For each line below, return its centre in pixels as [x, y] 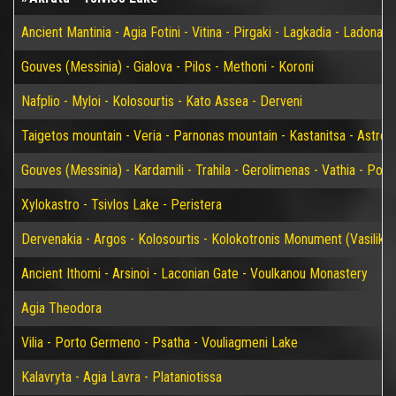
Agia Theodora [61, 308]
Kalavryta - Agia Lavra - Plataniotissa [122, 377]
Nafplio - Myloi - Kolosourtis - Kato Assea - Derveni [162, 101]
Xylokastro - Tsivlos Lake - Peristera [122, 205]
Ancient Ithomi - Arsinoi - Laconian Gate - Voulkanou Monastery [194, 274]
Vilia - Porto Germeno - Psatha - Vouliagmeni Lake [160, 343]
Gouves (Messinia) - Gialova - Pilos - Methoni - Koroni [168, 67]
